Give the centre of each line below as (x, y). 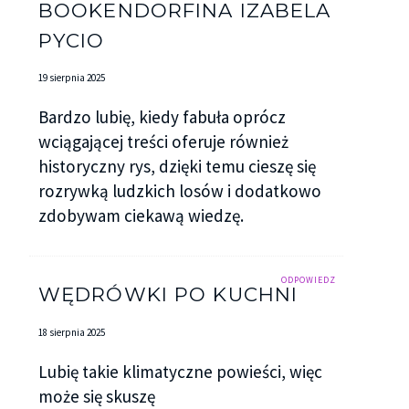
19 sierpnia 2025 (71, 77)
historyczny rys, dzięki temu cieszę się (177, 167)
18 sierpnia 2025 (71, 332)
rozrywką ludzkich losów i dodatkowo (179, 191)
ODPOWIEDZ (309, 280)
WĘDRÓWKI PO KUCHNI (168, 294)
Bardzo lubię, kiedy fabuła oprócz (162, 117)
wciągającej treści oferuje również (163, 142)
